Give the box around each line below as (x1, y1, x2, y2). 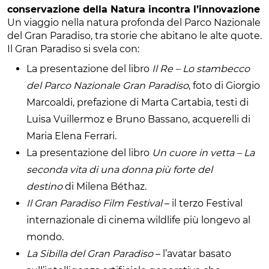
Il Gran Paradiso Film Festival (26, 197, 162, 209)
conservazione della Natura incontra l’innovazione (7, 3, 260, 15)
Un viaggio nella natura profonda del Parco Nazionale (7, 16, 261, 28)
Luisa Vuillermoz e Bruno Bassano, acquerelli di (26, 113, 250, 125)
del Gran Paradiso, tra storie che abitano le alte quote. (7, 29, 262, 41)
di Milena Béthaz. (62, 180, 147, 192)
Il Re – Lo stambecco (152, 62, 250, 74)
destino (26, 180, 62, 192)
